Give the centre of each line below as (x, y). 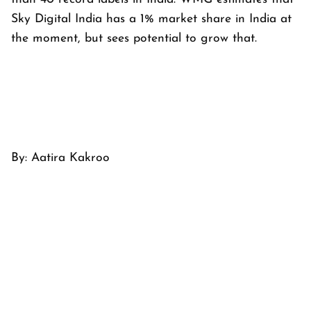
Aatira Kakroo (70, 158)
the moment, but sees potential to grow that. (134, 38)
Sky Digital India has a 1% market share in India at (151, 19)
